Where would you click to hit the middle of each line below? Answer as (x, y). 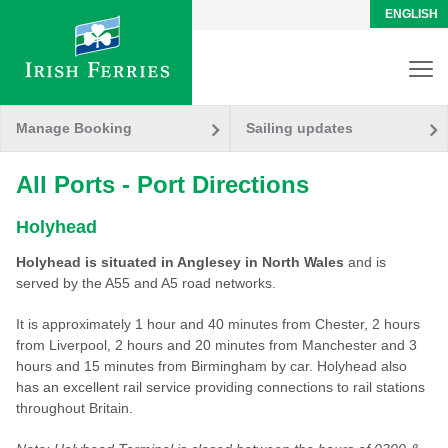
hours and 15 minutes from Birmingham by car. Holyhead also (211, 366)
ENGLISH (411, 13)
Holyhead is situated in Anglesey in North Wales (179, 262)
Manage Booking (74, 128)
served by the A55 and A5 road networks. (145, 283)
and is (364, 262)
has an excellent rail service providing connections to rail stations (220, 387)
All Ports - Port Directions (162, 184)
